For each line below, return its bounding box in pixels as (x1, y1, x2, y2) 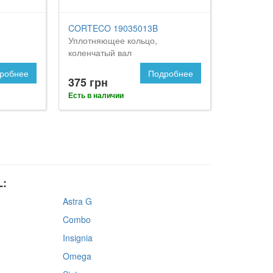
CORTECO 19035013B (68, 21, 158, 34)
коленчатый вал (68, 46, 132, 58)
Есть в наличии (68, 89, 124, 101)
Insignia (62, 231, 93, 244)
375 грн (68, 74, 108, 90)
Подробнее (147, 66, 193, 79)
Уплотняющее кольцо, (68, 34, 158, 46)
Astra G (62, 194, 92, 207)
